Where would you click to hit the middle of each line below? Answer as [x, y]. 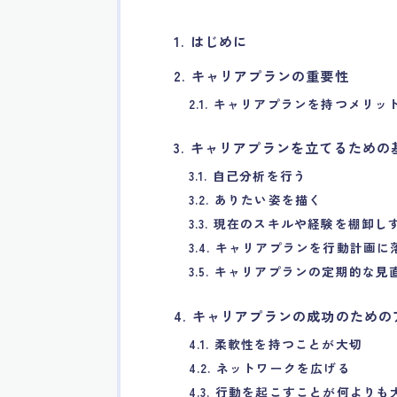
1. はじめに [211, 41]
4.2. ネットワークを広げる [269, 367]
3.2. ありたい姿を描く [255, 200]
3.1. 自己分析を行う [248, 176]
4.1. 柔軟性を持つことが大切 [275, 343]
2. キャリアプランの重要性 [261, 75]
